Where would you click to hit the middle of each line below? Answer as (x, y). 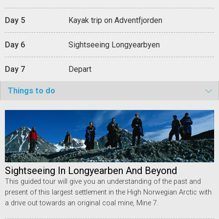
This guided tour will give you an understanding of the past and (103, 181)
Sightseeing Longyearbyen (114, 44)
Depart (80, 69)
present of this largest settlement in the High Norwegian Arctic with (108, 192)
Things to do (32, 90)
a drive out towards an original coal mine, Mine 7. (82, 203)
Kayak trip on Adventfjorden (115, 20)
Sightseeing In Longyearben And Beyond (91, 170)
